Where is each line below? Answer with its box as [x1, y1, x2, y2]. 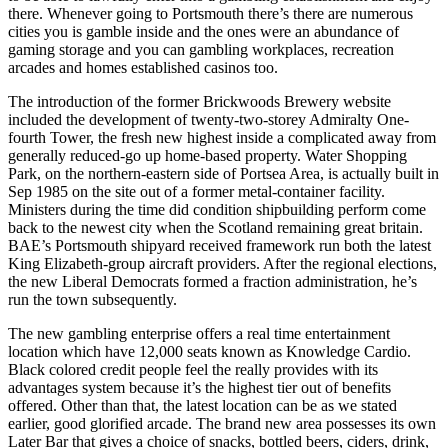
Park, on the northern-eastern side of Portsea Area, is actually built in [8, 164, 439, 182]
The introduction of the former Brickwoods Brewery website [8, 92, 391, 110]
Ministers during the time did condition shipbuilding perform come [8, 200, 426, 218]
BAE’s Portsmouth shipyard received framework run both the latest [8, 236, 431, 254]
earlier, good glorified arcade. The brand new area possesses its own [8, 414, 436, 432]
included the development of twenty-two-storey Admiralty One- [8, 110, 409, 128]
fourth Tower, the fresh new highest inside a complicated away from [8, 128, 436, 146]
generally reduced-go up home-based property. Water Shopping [8, 146, 407, 164]
